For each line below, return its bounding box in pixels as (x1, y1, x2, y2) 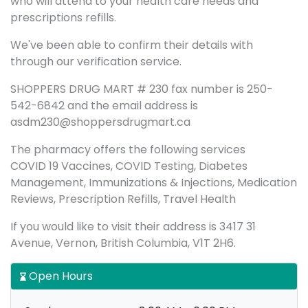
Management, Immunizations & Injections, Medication (10, 175, 297, 190)
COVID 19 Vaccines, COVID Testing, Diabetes (10, 158, 247, 174)
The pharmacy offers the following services (10, 142, 245, 157)
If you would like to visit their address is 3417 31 (10, 219, 256, 234)
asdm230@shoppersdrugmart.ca (10, 114, 190, 130)
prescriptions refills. (10, 10, 116, 25)
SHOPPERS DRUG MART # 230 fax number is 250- (10, 81, 273, 97)
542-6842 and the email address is (10, 98, 198, 113)
